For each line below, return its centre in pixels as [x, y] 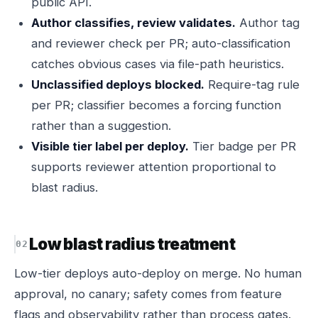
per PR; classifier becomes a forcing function [156, 105]
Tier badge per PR [242, 146]
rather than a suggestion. [101, 126]
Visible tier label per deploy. [110, 146]
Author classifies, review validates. [133, 23]
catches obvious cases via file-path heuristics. [158, 64]
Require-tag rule [252, 84]
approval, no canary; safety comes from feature [148, 294]
